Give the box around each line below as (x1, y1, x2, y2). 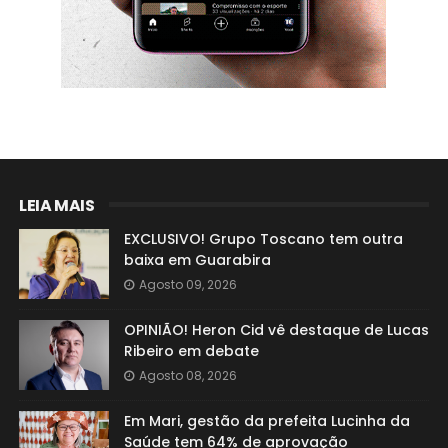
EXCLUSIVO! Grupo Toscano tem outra (123, 229, 403, 249)
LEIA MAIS (18, 194, 95, 217)
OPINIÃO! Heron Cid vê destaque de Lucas (123, 320, 429, 340)
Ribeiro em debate (123, 341, 259, 361)
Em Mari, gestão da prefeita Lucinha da (123, 411, 410, 431)
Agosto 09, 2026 (138, 276, 237, 293)
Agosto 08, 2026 (138, 367, 237, 384)
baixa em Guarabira (123, 250, 271, 270)
